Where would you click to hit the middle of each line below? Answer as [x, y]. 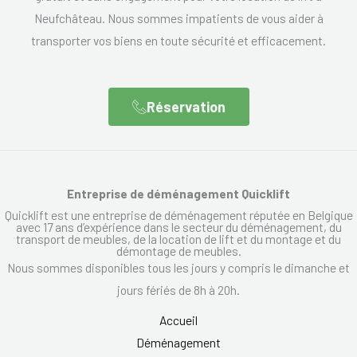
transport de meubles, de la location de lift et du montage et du [178, 238]
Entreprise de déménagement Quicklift [178, 193]
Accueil [178, 320]
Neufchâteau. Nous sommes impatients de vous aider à [178, 18]
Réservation [186, 106]
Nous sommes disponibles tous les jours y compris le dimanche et [178, 267]
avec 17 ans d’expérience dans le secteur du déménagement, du [178, 226]
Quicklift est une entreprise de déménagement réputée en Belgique [178, 214]
